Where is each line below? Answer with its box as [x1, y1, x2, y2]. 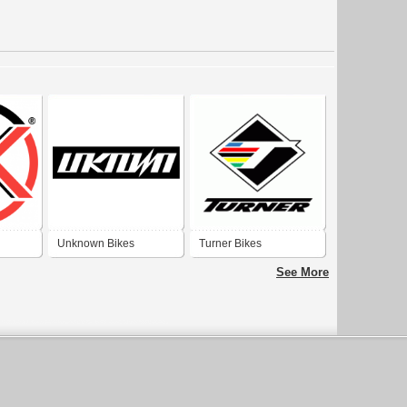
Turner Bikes [199, 237, 262, 251]
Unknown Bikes [57, 237, 134, 251]
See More [276, 265, 329, 280]
